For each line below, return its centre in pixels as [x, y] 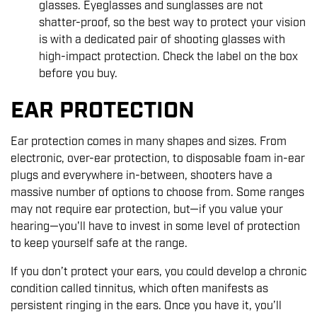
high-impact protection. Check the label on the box [168, 57]
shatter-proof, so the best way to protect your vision [172, 23]
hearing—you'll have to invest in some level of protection [155, 227]
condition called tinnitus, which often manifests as [139, 289]
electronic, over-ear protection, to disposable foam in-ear [158, 159]
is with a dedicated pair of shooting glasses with [162, 40]
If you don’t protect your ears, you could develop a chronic [158, 272]
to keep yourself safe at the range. [100, 244]
